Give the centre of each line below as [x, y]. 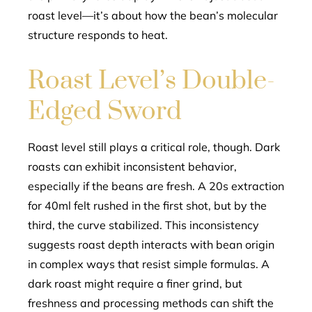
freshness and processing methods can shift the [151, 303]
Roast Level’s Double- [151, 81]
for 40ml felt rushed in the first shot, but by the [147, 205]
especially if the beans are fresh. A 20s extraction [156, 186]
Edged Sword [105, 111]
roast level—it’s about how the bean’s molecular [153, 15]
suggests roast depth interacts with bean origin [151, 244]
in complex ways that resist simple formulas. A [149, 264]
